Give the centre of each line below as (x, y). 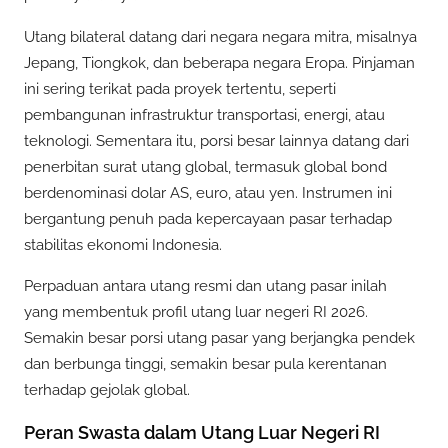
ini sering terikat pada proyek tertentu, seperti (180, 88)
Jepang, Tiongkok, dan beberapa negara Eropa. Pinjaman (219, 62)
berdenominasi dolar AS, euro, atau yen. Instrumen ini (208, 192)
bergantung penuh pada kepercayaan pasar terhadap (208, 218)
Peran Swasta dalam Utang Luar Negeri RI (202, 432)
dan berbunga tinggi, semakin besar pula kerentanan (205, 363)
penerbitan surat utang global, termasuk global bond (205, 166)
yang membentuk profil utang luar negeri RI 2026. (196, 311)
